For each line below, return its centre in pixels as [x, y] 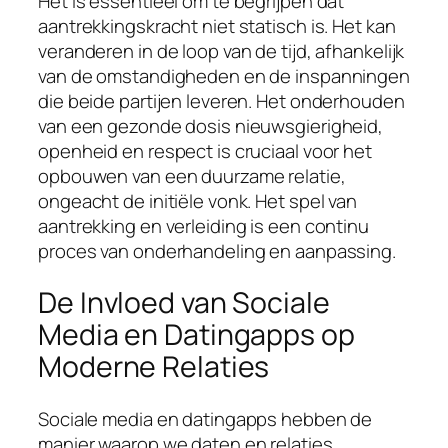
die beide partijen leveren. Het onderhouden [221, 100]
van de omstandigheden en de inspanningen [224, 75]
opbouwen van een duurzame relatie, [192, 175]
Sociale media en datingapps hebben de [205, 419]
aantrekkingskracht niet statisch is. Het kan [217, 25]
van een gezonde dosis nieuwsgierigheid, [211, 125]
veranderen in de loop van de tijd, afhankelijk [221, 50]
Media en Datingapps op [196, 335]
